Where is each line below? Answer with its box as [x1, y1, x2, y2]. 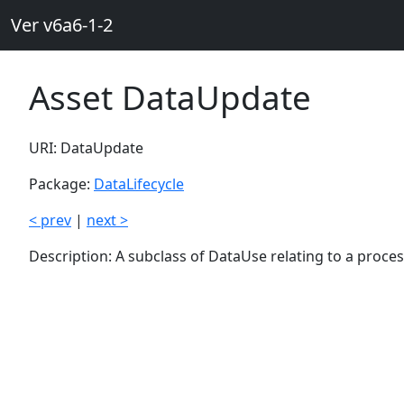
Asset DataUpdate [29, 75, 311, 120]
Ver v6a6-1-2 [11, 13, 113, 37]
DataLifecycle [94, 174, 184, 194]
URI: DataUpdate [29, 138, 143, 158]
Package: [29, 174, 94, 194]
